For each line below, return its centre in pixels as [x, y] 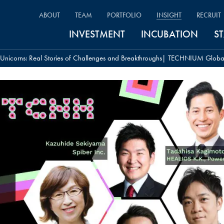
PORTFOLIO [124, 15]
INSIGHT [169, 15]
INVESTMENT [97, 34]
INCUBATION [169, 34]
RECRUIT [209, 15]
